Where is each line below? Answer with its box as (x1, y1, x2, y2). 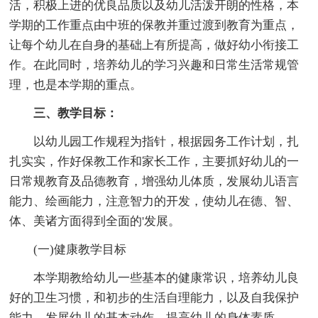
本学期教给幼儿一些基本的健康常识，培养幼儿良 (9, 270, 300, 285)
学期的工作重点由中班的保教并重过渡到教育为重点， (9, 18, 300, 32)
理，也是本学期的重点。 (9, 77, 143, 92)
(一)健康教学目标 (9, 242, 127, 256)
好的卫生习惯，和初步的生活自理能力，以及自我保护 (9, 290, 300, 305)
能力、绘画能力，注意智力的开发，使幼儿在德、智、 (9, 194, 300, 208)
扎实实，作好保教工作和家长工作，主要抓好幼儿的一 (9, 154, 300, 168)
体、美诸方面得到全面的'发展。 (9, 214, 181, 228)
